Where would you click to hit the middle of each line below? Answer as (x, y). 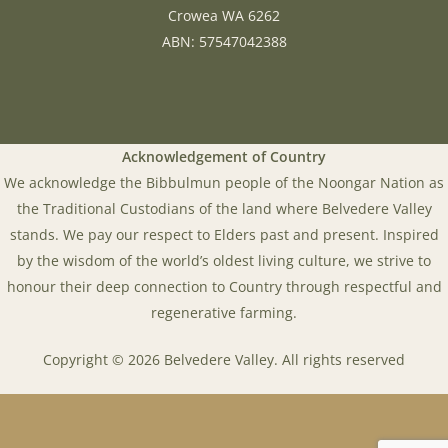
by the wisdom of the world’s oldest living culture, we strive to (224, 260)
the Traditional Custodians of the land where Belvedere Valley (224, 208)
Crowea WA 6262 (224, 15)
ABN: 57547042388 (224, 41)
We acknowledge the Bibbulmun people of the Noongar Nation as (224, 182)
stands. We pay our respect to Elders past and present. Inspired (224, 234)
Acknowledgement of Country (224, 156)
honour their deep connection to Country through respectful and (224, 286)
